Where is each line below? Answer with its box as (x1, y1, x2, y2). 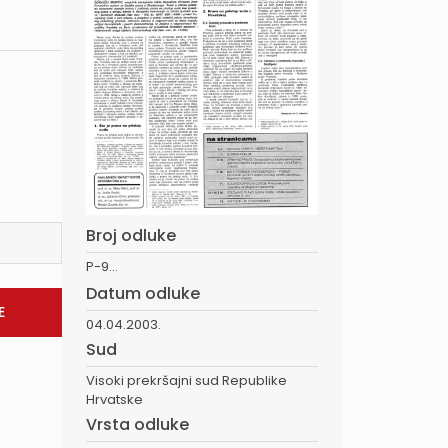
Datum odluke (86, 282, 200, 306)
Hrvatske (86, 390, 143, 410)
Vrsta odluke (86, 413, 189, 437)
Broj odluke (86, 224, 176, 248)
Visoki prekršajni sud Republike (86, 371, 287, 391)
